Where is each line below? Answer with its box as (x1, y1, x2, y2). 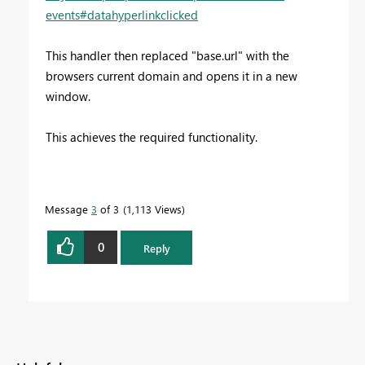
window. (46, 87, 90, 104)
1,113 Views (126, 201, 182, 216)
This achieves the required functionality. (46, 128, 261, 145)
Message (45, 201, 91, 216)
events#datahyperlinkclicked (46, 6, 198, 23)
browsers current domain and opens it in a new (46, 67, 297, 84)
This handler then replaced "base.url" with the (46, 46, 289, 64)
